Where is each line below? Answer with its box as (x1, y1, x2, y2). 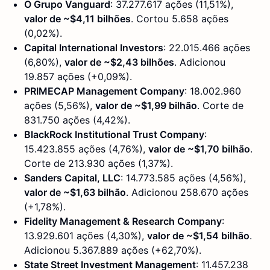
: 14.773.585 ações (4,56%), (121, 172, 246, 184)
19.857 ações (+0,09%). (24, 71, 132, 83)
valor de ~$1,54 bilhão (147, 230, 250, 242)
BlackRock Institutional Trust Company (24, 128, 204, 141)
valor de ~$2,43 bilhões (64, 56, 174, 69)
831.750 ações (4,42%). (24, 114, 130, 127)
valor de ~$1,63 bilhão (24, 186, 126, 199)
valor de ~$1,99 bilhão (95, 99, 197, 112)
